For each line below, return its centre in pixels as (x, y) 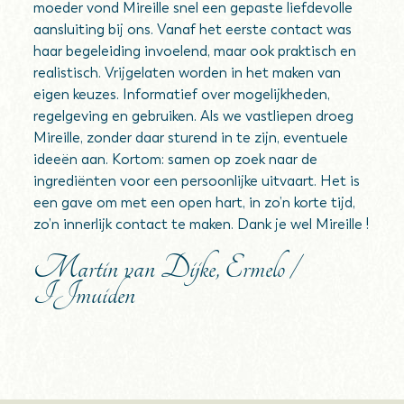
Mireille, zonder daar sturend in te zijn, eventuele (191, 138)
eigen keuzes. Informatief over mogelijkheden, (182, 94)
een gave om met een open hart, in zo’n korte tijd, (195, 202)
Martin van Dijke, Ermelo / (166, 268)
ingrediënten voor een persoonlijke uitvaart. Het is (197, 181)
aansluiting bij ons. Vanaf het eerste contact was (193, 29)
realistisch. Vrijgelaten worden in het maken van (188, 73)
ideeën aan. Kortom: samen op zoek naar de (176, 159)
